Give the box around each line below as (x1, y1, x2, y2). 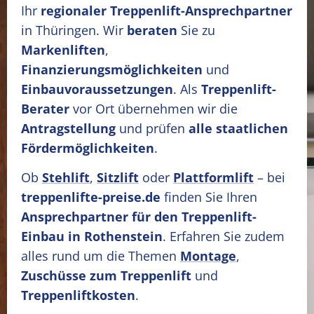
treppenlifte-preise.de (21, 189, 161, 205)
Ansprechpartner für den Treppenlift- (21, 208, 257, 225)
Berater (21, 100, 69, 117)
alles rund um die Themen (21, 247, 180, 264)
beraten (127, 22, 177, 39)
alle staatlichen (189, 120, 288, 137)
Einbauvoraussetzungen (21, 81, 173, 97)
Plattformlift (173, 169, 254, 186)
